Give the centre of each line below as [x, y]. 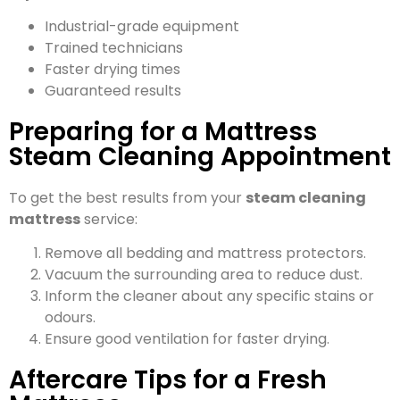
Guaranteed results [113, 91]
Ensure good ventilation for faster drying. [187, 339]
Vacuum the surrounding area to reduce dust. [204, 275]
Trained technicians [114, 48]
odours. [70, 318]
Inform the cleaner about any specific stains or [209, 296]
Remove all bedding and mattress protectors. [205, 254]
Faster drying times [112, 69]
